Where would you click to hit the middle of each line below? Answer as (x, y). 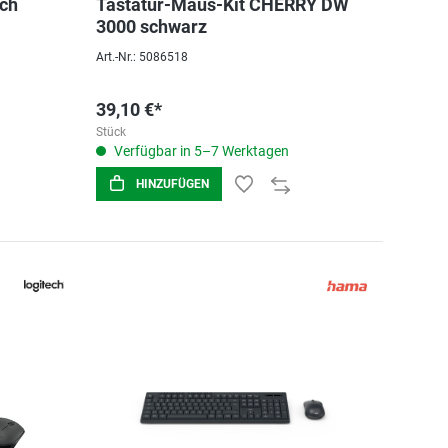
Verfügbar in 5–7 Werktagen (199, 151)
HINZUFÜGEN (172, 184)
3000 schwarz (151, 26)
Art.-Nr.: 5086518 (141, 57)
